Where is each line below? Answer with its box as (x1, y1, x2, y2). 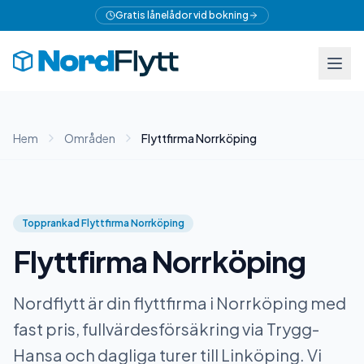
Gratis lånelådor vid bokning (115, 9, 249, 21)
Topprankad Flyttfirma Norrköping (22, 217, 184, 229)
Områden (64, 131, 115, 145)
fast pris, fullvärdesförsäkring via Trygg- (13, 318, 319, 339)
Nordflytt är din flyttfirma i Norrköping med (13, 292, 346, 313)
